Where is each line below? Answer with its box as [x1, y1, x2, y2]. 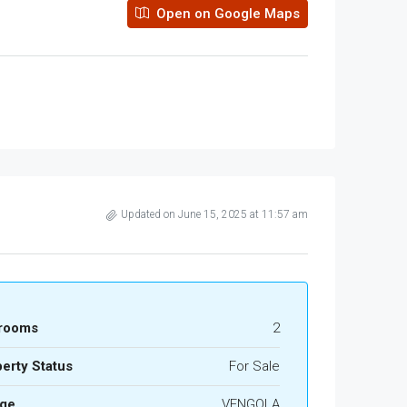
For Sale [228, 358, 280, 374]
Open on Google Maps [153, 5, 300, 22]
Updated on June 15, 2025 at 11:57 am [121, 208, 308, 221]
